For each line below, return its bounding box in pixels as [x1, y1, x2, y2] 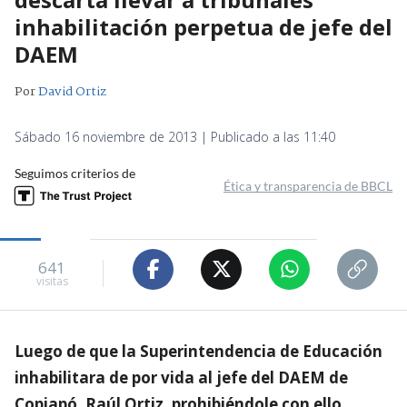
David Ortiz [38, 81, 106, 102]
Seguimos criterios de [15, 164, 135, 181]
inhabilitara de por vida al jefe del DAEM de [15, 366, 348, 388]
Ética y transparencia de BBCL [223, 177, 392, 194]
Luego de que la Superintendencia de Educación [15, 340, 382, 362]
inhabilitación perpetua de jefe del [15, 11, 392, 42]
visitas [35, 273, 68, 290]
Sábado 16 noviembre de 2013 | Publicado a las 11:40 [15, 127, 335, 145]
